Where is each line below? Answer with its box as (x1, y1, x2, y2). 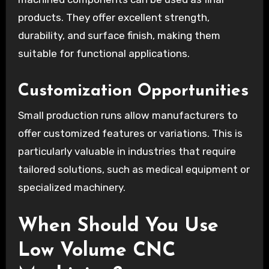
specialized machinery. (17, 181, 125, 193)
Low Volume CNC (17, 241, 175, 261)
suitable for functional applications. (17, 47, 190, 60)
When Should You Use (17, 216, 219, 236)
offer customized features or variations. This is (17, 127, 243, 139)
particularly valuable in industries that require (17, 145, 236, 157)
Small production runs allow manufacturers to (17, 109, 238, 121)
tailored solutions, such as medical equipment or (17, 163, 250, 175)
